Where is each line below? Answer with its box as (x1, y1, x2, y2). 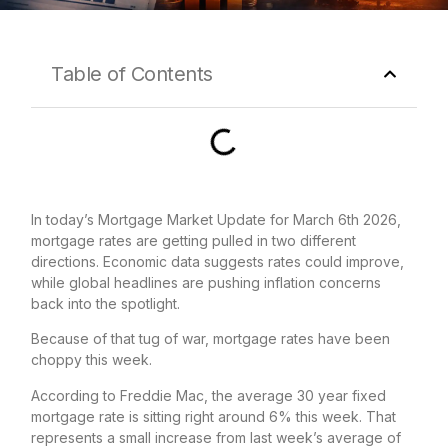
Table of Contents (51, 61, 213, 86)
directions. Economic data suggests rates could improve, (31, 252, 404, 270)
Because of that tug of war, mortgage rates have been (31, 330, 390, 348)
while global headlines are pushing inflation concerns (31, 273, 381, 291)
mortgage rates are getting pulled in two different (31, 231, 356, 249)
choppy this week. (31, 351, 152, 369)
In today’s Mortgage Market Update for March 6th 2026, (31, 210, 401, 228)
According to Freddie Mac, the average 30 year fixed (31, 386, 386, 404)
